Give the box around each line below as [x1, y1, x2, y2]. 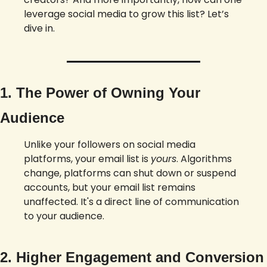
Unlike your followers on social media [24, 137, 195, 151]
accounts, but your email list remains [24, 180, 195, 194]
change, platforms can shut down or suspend [24, 166, 236, 180]
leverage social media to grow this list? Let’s [24, 7, 229, 21]
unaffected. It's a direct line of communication [24, 194, 239, 209]
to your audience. [24, 209, 104, 223]
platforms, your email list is [24, 151, 151, 166]
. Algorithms [176, 151, 232, 166]
